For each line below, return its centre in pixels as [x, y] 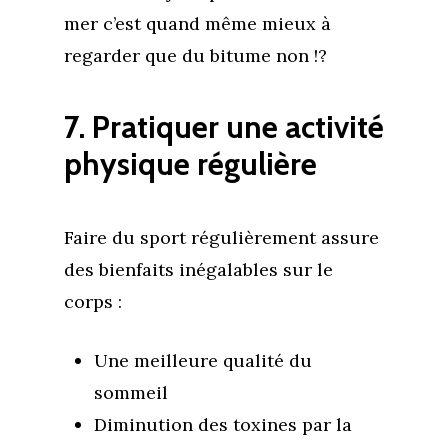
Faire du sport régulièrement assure [221, 237]
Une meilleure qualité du [203, 360]
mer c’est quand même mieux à [197, 23]
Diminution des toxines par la [223, 424]
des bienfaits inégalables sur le [198, 269]
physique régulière [190, 164]
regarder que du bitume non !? [195, 55]
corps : [93, 301]
